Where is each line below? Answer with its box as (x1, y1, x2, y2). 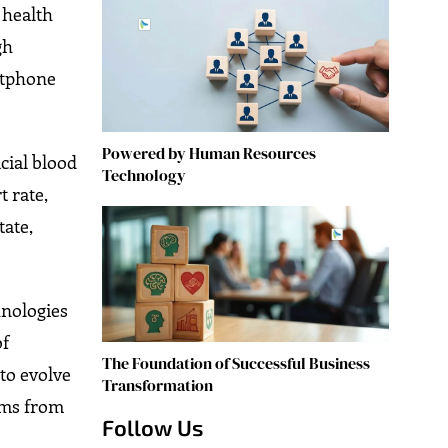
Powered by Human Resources (101, 141, 316, 164)
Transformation (101, 373, 213, 396)
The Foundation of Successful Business (101, 351, 370, 374)
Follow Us (101, 413, 203, 440)
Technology (101, 163, 186, 186)
